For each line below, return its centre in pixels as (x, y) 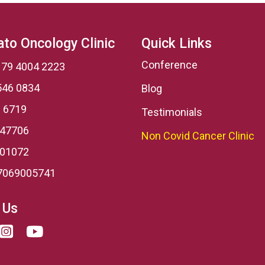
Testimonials (172, 112)
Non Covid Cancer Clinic (198, 136)
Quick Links (177, 43)
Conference (169, 65)
